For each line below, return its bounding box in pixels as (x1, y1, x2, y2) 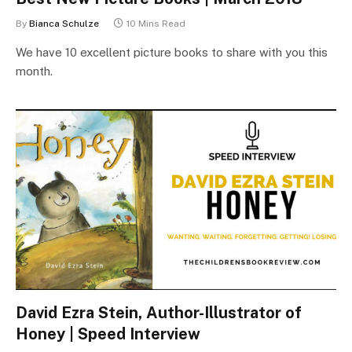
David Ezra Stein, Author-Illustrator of (16, 302, 302, 322)
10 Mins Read (126, 18, 185, 29)
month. (16, 64, 53, 78)
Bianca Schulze (29, 18, 99, 29)
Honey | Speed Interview (16, 324, 200, 343)
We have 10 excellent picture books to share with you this (16, 46, 328, 59)
